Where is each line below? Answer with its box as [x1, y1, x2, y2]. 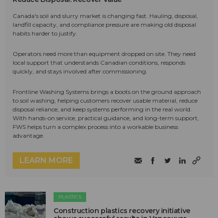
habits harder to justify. [13, 30, 77, 37]
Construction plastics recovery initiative [54, 206, 190, 216]
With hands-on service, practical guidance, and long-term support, [13, 114, 199, 122]
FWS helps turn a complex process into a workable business [13, 123, 178, 131]
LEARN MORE [19, 156, 73, 165]
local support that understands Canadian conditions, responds [13, 59, 185, 67]
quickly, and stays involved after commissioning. [13, 68, 147, 75]
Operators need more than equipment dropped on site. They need [13, 50, 196, 58]
